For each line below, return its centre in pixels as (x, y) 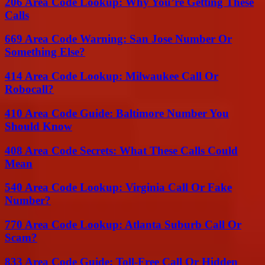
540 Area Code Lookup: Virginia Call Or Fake (118, 188)
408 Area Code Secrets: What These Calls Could (121, 150)
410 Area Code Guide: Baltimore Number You (117, 113)
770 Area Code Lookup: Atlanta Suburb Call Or (123, 224)
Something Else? (45, 52)
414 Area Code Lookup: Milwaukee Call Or (112, 76)
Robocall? (29, 89)
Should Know (38, 126)
